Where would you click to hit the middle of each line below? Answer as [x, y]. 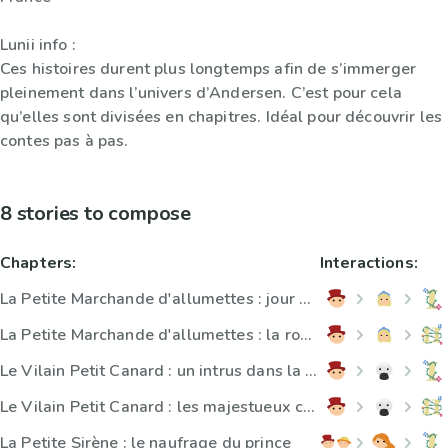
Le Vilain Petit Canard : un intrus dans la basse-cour [311, 371]
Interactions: [368, 263]
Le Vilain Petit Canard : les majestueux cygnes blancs [309, 407]
